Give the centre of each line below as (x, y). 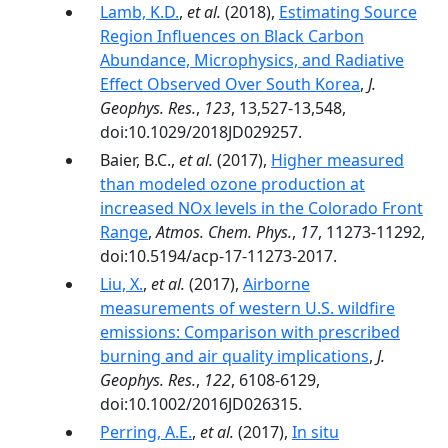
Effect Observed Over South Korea (230, 84)
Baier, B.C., (139, 160)
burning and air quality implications (234, 356)
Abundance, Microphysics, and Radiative (252, 60)
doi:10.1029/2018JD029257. (201, 132)
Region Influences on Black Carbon (232, 36)
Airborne (276, 284)
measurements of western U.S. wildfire (247, 308)
